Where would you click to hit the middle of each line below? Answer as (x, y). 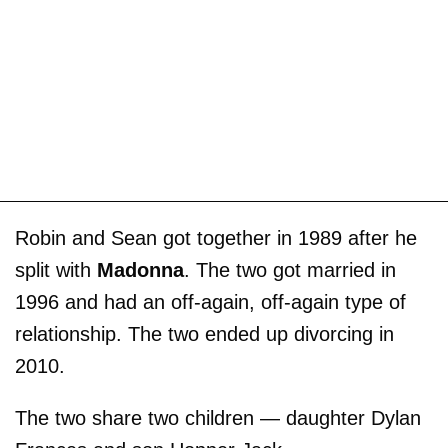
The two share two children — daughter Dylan (218, 417)
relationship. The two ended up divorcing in (204, 333)
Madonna (140, 269)
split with (56, 269)
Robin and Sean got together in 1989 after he (216, 237)
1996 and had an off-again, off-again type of (210, 301)
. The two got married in (290, 269)
